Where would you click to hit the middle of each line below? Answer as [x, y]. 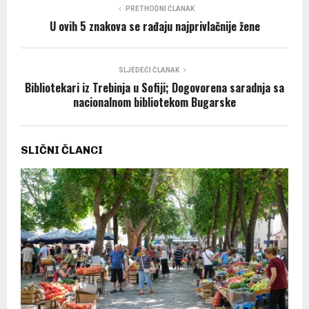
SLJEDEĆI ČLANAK [149, 70]
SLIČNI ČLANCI [62, 150]
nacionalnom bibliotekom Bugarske [154, 102]
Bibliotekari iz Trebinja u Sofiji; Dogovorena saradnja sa [154, 87]
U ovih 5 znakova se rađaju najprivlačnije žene [154, 26]
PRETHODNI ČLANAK [160, 8]
